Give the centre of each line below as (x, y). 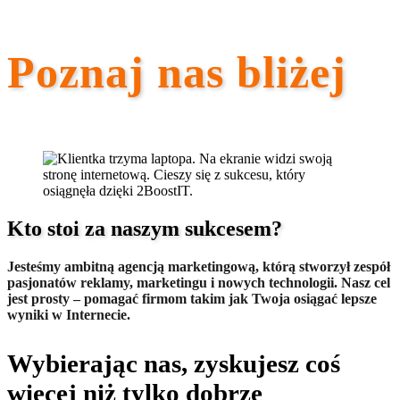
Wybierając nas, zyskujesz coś (174, 364)
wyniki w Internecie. (69, 315)
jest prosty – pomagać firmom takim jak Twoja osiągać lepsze (192, 299)
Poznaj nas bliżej (177, 73)
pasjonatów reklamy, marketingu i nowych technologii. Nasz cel (199, 283)
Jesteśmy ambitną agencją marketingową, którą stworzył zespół (199, 267)
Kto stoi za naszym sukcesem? (145, 229)
